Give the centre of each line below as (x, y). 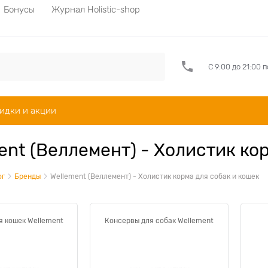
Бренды (28, 176)
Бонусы (19, 9)
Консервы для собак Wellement (159, 221)
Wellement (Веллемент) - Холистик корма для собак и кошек (155, 176)
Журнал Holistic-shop (96, 9)
